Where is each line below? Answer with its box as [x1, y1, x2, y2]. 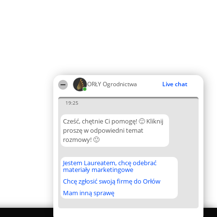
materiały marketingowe [63, 165, 133, 174]
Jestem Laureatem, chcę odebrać [63, 158, 156, 167]
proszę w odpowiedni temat [63, 126, 143, 135]
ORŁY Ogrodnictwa [87, 80, 137, 88]
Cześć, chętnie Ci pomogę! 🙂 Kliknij [63, 117, 163, 125]
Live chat [162, 80, 187, 88]
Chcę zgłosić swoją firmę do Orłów [63, 177, 160, 186]
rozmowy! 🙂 [63, 135, 99, 144]
